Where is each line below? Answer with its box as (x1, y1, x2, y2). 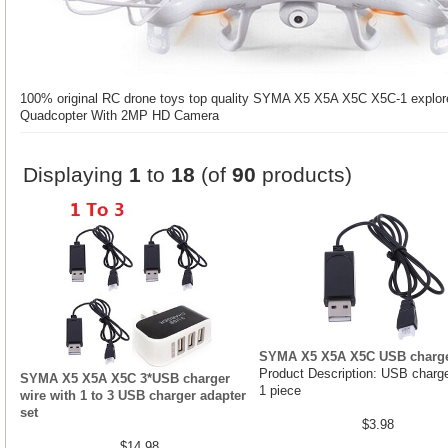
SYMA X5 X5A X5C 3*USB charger (20, 370, 230, 386)
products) (256, 162, 352, 186)
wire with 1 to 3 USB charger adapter (20, 387, 246, 403)
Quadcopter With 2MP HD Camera (20, 107, 219, 123)
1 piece (258, 382, 301, 398)
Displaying (23, 162, 129, 186)
